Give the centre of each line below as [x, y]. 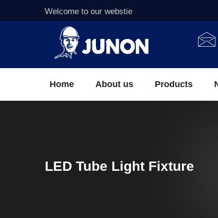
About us [114, 84]
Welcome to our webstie [89, 11]
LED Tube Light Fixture [119, 166]
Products [174, 84]
